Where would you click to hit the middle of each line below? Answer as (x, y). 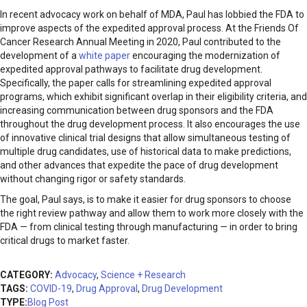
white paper (105, 56)
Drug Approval (107, 289)
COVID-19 (51, 289)
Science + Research (143, 275)
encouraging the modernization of (205, 56)
